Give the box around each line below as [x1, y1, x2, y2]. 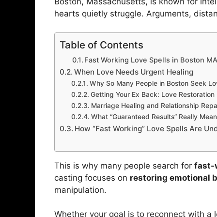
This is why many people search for [54, 160, 194, 170]
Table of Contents [60, 38, 143, 51]
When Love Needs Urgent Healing [74, 67, 194, 77]
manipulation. [54, 185, 107, 195]
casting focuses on [54, 172, 130, 183]
